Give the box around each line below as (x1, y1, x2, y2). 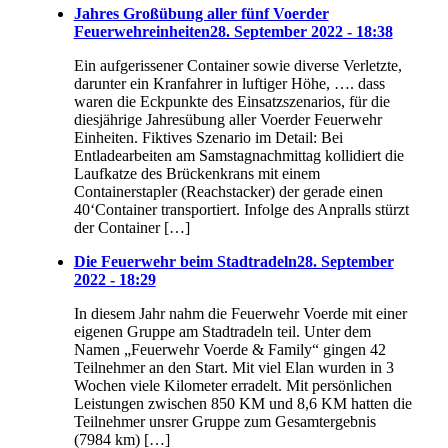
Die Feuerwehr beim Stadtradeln (73, 253, 297, 271)
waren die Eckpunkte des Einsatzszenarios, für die (73, 93, 390, 111)
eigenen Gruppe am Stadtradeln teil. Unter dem (73, 323, 371, 341)
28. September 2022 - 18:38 (209, 23, 393, 41)
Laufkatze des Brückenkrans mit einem (73, 165, 320, 183)
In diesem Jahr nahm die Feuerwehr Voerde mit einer (73, 305, 407, 323)
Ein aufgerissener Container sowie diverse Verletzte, (73, 57, 402, 75)
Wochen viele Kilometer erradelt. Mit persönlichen (73, 377, 392, 395)
